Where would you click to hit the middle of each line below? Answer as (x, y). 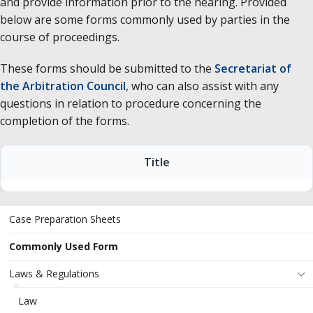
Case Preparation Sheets (65, 219)
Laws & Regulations (54, 273)
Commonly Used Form (64, 246)
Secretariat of (253, 68)
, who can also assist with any (202, 86)
